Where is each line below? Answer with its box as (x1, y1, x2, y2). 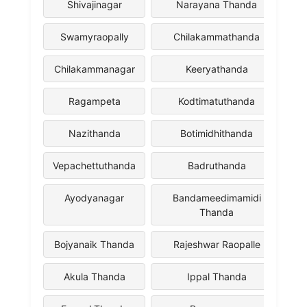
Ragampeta (68, 95, 121, 107)
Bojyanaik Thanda (54, 238, 134, 250)
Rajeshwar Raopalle (173, 238, 260, 250)
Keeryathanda (185, 62, 248, 75)
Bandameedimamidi (172, 191, 261, 204)
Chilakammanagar (53, 62, 135, 75)
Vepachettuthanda (53, 159, 136, 171)
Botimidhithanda (180, 127, 253, 139)
